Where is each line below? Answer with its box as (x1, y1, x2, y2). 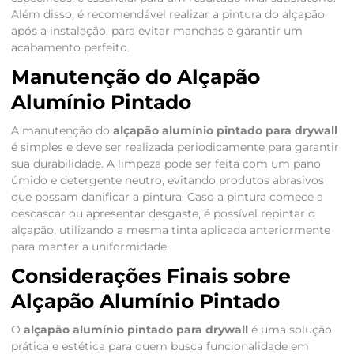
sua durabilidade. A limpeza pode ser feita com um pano (10, 157, 321, 171)
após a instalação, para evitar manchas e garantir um (10, 24, 303, 38)
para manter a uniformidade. (10, 240, 169, 254)
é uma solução (247, 323, 332, 337)
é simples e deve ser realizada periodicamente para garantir (10, 141, 339, 154)
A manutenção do (10, 124, 113, 137)
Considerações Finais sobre (10, 264, 291, 288)
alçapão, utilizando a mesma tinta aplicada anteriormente (10, 224, 330, 237)
